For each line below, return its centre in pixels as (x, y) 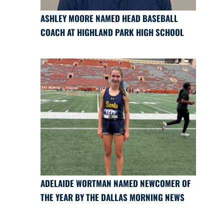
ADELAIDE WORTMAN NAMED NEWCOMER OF (115, 183)
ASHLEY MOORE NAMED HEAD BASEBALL (109, 18)
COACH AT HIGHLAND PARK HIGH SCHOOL (112, 32)
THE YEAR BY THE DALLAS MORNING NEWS (112, 197)
